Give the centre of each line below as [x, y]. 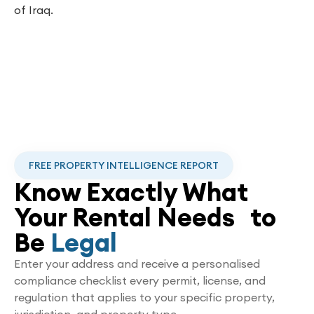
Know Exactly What [131, 192]
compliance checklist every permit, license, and [140, 280]
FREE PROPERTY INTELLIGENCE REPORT [124, 165]
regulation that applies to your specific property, [144, 297]
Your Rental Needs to [145, 217]
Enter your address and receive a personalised [137, 264]
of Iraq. [34, 10]
